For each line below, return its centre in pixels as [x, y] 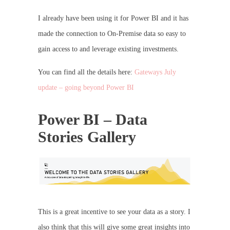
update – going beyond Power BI [86, 87]
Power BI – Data [93, 119]
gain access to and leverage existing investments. [108, 49]
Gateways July [155, 72]
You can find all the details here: [86, 72]
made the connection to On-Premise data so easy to [112, 33]
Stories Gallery [87, 137]
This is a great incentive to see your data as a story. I [114, 212]
